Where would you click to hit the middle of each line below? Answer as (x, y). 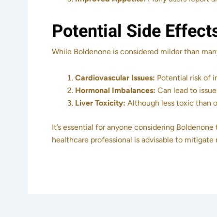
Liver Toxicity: (100, 103)
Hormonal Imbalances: (115, 91)
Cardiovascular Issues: (115, 78)
